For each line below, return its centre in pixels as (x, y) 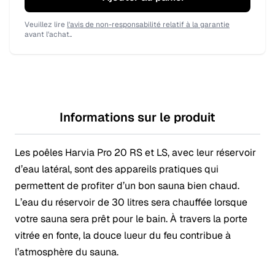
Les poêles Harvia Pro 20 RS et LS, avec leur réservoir (135, 153)
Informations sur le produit (137, 118)
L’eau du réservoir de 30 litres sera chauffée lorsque (131, 203)
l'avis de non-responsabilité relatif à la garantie (148, 25)
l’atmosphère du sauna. (67, 252)
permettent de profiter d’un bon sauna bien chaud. (127, 186)
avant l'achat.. (48, 35)
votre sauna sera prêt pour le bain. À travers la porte (131, 219)
